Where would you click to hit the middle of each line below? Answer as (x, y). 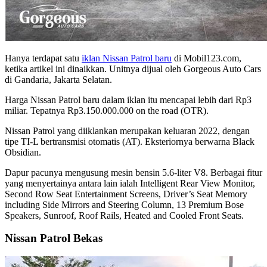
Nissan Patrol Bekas (54, 238)
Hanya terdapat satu (43, 58)
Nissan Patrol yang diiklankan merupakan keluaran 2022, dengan (127, 131)
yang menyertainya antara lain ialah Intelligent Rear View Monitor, (130, 183)
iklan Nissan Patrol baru (127, 58)
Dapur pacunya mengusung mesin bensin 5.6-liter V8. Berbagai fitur (133, 172)
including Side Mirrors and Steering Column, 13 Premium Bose (124, 204)
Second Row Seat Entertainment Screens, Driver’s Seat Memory (126, 194)
